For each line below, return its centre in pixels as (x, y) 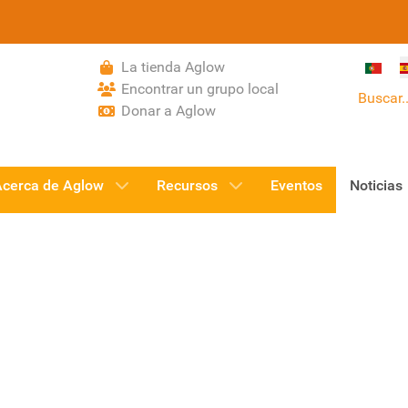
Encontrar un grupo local (200, 89)
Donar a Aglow (168, 111)
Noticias (376, 186)
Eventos (296, 186)
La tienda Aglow (173, 67)
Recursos (187, 186)
